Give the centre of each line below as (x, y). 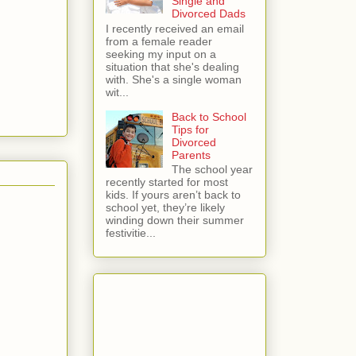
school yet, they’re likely (165, 208)
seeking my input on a (161, 54)
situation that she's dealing (172, 66)
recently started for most (167, 182)
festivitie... (131, 233)
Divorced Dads (208, 13)
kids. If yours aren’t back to (173, 195)
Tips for (190, 129)
